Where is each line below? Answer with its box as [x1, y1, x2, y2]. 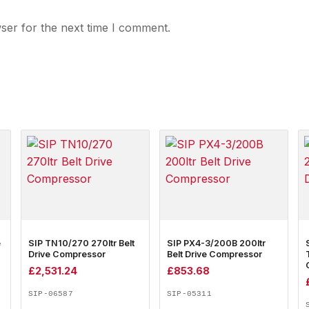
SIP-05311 [167, 290, 212, 299]
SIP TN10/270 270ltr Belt [28, 238, 134, 248]
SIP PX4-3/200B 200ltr [167, 238, 266, 248]
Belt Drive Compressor [167, 249, 262, 259]
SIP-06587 [28, 290, 73, 299]
